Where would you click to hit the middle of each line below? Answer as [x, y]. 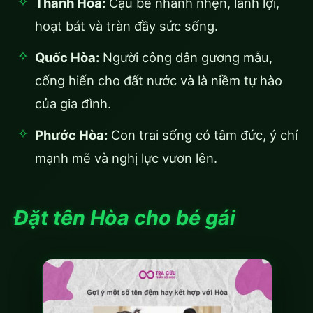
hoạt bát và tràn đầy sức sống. [126, 26]
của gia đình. [73, 104]
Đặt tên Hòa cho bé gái [125, 218]
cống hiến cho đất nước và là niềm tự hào [159, 81]
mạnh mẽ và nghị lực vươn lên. [126, 158]
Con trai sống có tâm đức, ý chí [203, 135]
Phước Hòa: [71, 135]
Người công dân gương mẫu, [186, 58]
